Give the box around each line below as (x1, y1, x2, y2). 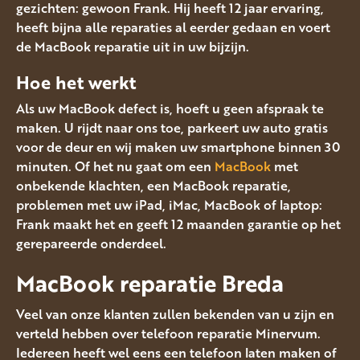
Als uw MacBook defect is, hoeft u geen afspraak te (16, 99, 324, 119)
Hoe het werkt (16, 68, 136, 96)
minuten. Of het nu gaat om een (16, 157, 215, 177)
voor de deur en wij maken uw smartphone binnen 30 (16, 137, 340, 157)
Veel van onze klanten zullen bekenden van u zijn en (16, 304, 334, 324)
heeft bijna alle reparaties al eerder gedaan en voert (16, 17, 330, 37)
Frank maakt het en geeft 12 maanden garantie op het (16, 215, 341, 235)
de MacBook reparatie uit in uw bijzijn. (16, 36, 249, 56)
